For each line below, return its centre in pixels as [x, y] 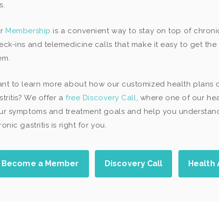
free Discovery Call [101, 98]
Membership [28, 31]
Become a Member [40, 163]
